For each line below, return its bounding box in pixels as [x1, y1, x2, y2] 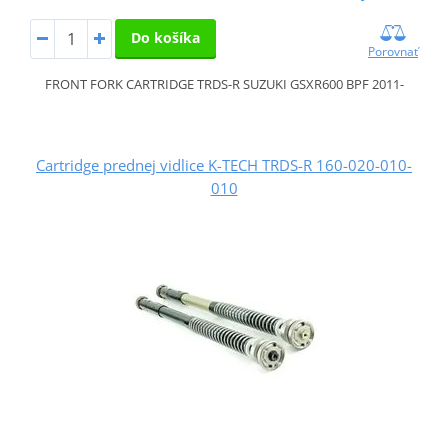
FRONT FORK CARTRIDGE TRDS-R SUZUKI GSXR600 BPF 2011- [44, 75, 404, 94]
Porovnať [368, 43, 419, 61]
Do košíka [130, 28, 200, 48]
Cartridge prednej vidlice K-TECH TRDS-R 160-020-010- [36, 155, 412, 176]
